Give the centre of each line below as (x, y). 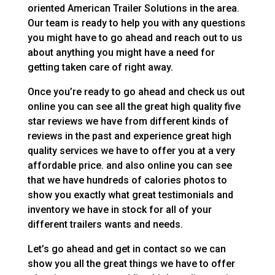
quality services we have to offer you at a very (131, 150)
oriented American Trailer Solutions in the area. (133, 8)
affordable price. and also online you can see (130, 165)
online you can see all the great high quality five (134, 106)
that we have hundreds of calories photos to (127, 180)
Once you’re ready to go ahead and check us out (136, 91)
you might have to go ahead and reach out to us (135, 37)
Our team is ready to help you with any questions (136, 23)
